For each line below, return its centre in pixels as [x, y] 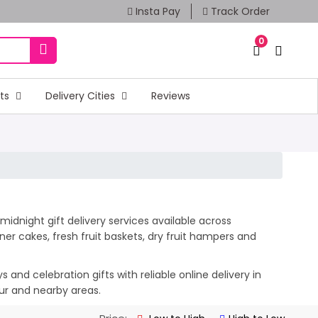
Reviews [170, 95]
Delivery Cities [81, 95]
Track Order [238, 11]
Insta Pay [156, 11]
